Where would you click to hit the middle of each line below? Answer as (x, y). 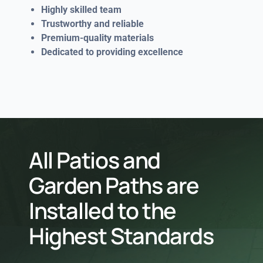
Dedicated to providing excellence (112, 52)
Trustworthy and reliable (92, 23)
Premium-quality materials (97, 38)
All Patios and (94, 160)
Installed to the (102, 211)
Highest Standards (121, 236)
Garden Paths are (114, 186)
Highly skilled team (81, 9)
